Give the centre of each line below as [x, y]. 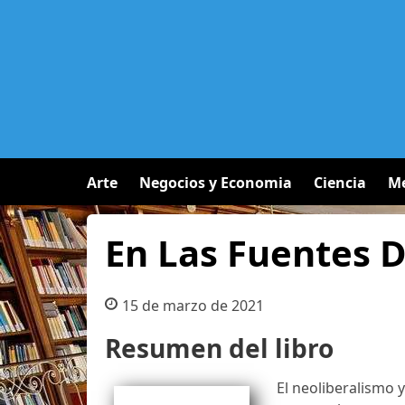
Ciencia [340, 183]
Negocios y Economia [216, 183]
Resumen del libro [219, 348]
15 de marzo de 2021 [193, 306]
